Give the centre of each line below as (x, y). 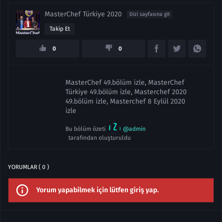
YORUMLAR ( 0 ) (28, 167)
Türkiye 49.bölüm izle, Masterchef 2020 (126, 92)
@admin (134, 129)
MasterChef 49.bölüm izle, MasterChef (125, 83)
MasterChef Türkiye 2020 (83, 14)
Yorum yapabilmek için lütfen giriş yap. (97, 190)
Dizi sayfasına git (150, 14)
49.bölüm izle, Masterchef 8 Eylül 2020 (125, 101)
